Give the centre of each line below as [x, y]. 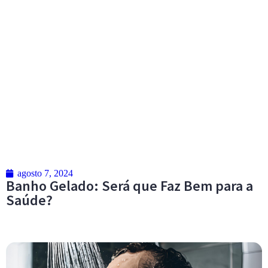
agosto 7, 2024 [45, 173]
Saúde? [29, 200]
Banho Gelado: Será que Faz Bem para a [130, 186]
